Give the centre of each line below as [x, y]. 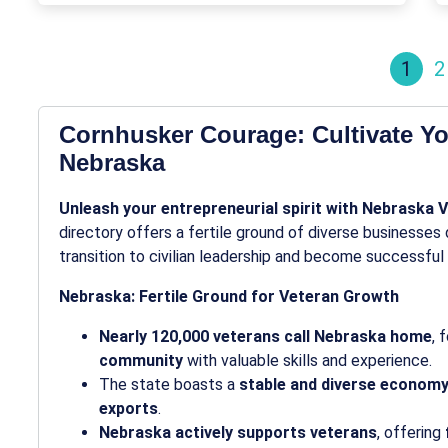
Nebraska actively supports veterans [238, 432]
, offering [411, 432]
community [141, 360]
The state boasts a [169, 384]
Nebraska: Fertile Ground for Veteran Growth [229, 296]
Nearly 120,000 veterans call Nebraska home [265, 336]
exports [128, 408]
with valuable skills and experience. [307, 360]
